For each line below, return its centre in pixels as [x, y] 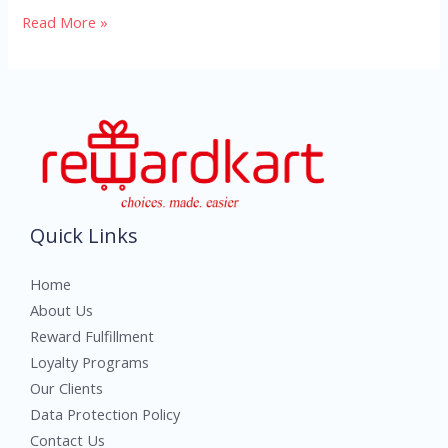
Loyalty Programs [89, 361]
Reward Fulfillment [92, 335]
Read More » [65, 21]
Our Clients [66, 387]
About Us [61, 309]
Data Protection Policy [105, 413]
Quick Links [84, 235]
